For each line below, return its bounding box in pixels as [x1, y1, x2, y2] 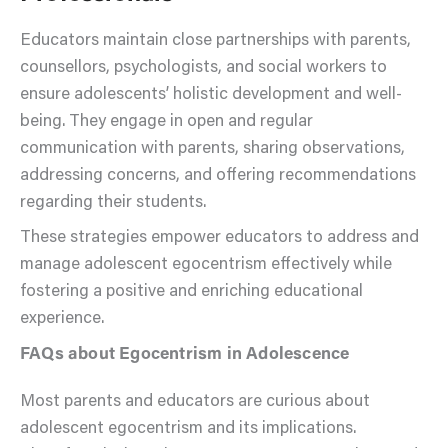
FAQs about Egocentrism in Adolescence [20, 346, 350, 364]
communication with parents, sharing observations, [20, 140, 405, 158]
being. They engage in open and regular [20, 113, 313, 131]
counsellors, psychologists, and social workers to [20, 59, 387, 77]
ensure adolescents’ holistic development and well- [20, 86, 402, 104]
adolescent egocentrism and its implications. [20, 420, 356, 438]
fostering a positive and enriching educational [20, 284, 363, 302]
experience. [20, 311, 104, 329]
